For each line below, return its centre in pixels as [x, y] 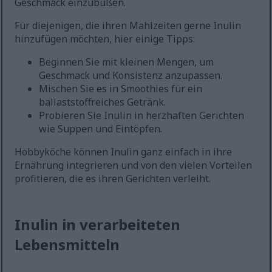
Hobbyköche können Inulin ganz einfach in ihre [124, 152]
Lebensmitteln [67, 245]
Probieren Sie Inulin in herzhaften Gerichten [142, 116]
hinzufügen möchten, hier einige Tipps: [105, 39]
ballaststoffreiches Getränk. [103, 102]
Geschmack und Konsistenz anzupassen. [131, 76]
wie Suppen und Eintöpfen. [101, 129]
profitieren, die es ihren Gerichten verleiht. [113, 179]
